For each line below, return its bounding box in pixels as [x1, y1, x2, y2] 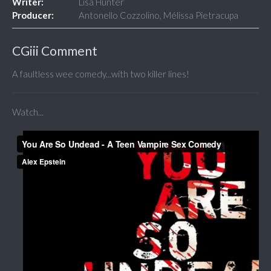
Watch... [12, 106, 44, 118]
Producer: [12, 10, 54, 21]
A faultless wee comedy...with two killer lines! [12, 68, 189, 80]
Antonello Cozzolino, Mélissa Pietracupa [79, 10, 238, 21]
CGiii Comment [12, 43, 97, 59]
